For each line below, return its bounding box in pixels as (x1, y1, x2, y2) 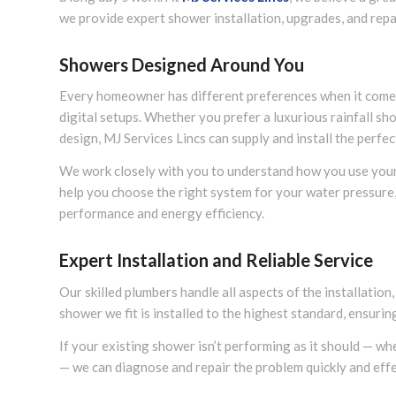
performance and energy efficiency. (59, 205, 264, 221)
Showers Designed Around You (59, 53, 304, 75)
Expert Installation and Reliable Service (59, 249, 373, 270)
